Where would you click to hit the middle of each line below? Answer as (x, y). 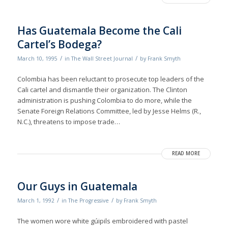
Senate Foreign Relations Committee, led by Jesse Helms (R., (109, 111)
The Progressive (88, 201)
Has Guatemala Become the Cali (99, 31)
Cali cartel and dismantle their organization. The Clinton (102, 90)
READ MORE (186, 154)
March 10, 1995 (37, 59)
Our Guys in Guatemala (77, 187)
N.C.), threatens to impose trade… (68, 122)
